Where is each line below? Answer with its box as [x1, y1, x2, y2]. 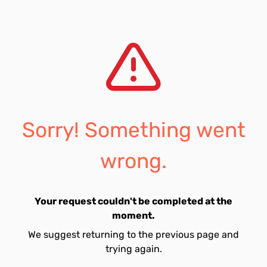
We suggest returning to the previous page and [28, 229, 239, 240]
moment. [112, 210, 155, 221]
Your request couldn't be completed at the [35, 195, 232, 207]
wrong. [100, 148, 167, 173]
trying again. [105, 243, 162, 254]
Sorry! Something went [21, 117, 246, 142]
